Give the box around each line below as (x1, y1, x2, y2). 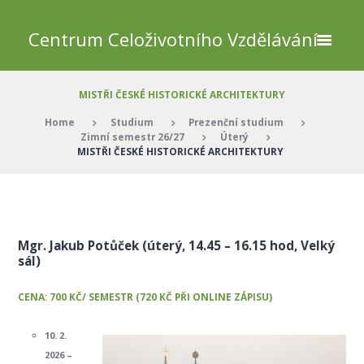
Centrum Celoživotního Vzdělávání (28, 27, 318, 51)
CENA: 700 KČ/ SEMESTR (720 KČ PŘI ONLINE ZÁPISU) (18, 290, 273, 304)
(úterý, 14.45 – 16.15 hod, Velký (142, 236, 336, 253)
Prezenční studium (188, 115, 284, 129)
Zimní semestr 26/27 (80, 130, 184, 144)
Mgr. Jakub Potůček (18, 236, 140, 253)
